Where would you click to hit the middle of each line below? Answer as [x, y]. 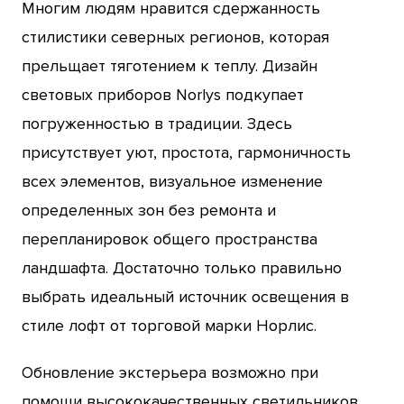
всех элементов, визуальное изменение [172, 181]
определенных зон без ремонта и [149, 210]
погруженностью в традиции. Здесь [157, 123]
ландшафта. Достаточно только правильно [182, 267]
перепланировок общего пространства [170, 239]
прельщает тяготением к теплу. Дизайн [170, 65]
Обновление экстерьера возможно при [170, 372]
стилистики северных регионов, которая [175, 37]
